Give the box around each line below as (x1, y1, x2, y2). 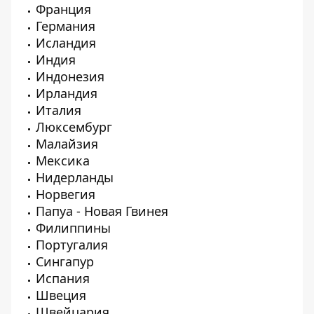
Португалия (36, 236, 108, 253)
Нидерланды (36, 169, 114, 186)
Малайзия (36, 135, 98, 152)
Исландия (36, 34, 96, 51)
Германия (36, 18, 95, 34)
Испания (36, 270, 90, 287)
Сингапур (36, 253, 94, 270)
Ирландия (36, 85, 97, 102)
